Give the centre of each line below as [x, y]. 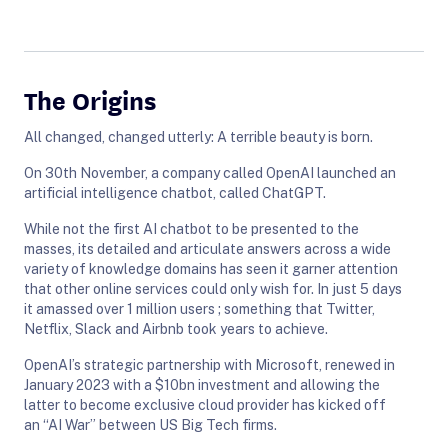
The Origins [90, 98]
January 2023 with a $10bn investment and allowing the [202, 384]
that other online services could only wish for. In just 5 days [213, 288]
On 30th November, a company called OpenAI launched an [210, 172]
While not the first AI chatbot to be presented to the [191, 228]
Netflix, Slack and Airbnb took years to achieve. [176, 328]
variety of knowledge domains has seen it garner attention [211, 268]
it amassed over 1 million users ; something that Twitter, [199, 308]
